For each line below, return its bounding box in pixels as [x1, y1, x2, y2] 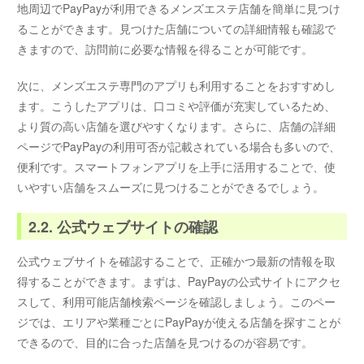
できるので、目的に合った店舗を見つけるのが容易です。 [17, 334, 314, 351]
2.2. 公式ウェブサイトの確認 [28, 215, 219, 237]
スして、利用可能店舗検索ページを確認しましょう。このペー [17, 293, 336, 310]
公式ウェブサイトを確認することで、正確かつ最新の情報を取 [17, 253, 336, 270]
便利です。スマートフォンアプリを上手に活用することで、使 [17, 158, 336, 175]
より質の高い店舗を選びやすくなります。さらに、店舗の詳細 [17, 117, 336, 134]
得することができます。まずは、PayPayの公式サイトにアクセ [17, 273, 341, 290]
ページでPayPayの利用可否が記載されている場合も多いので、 [17, 137, 341, 154]
